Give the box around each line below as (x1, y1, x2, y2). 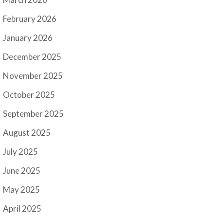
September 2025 (3, 109, 64, 119)
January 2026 (3, 33, 53, 43)
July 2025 (3, 146, 38, 157)
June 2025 (3, 165, 41, 176)
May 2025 (3, 184, 40, 195)
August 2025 (3, 127, 51, 138)
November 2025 (3, 71, 63, 81)
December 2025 (3, 52, 62, 62)
